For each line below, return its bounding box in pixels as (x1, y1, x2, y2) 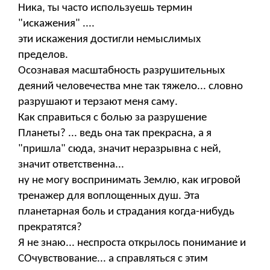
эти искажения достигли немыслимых (18, 33, 201, 45)
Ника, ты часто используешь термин (18, 2, 192, 14)
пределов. (18, 49, 68, 61)
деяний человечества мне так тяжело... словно (18, 80, 243, 92)
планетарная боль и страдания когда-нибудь (18, 206, 234, 218)
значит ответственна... (18, 159, 124, 171)
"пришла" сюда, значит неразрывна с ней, (18, 143, 221, 155)
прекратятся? (18, 221, 82, 233)
